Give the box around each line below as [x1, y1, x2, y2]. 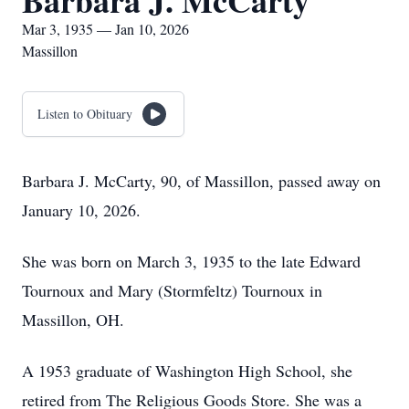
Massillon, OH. [22, 309, 124, 330]
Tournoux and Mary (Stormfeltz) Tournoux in [22, 279, 322, 301]
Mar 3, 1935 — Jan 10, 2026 [22, 19, 189, 38]
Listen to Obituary [37, 105, 132, 122]
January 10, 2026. [22, 199, 141, 221]
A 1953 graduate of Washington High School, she [22, 360, 352, 382]
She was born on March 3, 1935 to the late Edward [22, 250, 361, 272]
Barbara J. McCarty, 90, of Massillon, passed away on [22, 170, 381, 192]
